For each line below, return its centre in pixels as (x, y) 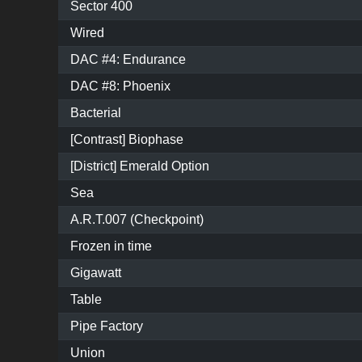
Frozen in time (111, 246)
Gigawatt (96, 273)
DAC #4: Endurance (128, 60)
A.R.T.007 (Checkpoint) (137, 220)
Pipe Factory (107, 326)
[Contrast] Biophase (127, 140)
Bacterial (96, 113)
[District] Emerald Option (140, 166)
